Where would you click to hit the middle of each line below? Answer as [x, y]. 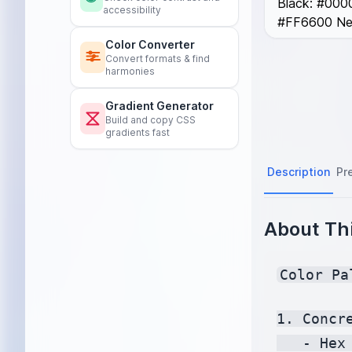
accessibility [132, 10]
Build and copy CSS [150, 120]
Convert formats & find [157, 59]
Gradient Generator [159, 106]
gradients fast [137, 132]
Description [299, 171]
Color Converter [150, 44]
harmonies [130, 71]
